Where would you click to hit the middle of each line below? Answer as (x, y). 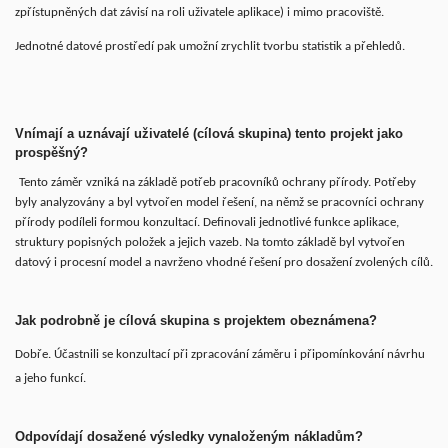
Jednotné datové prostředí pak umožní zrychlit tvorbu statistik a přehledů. (210, 46)
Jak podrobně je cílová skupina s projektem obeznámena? (196, 320)
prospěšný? (51, 152)
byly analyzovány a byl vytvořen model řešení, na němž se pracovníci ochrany (219, 202)
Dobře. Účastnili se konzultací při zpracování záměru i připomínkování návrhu (220, 354)
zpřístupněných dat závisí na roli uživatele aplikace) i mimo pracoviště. (201, 12)
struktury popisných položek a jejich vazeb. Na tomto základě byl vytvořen (210, 242)
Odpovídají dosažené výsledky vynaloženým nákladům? (189, 436)
